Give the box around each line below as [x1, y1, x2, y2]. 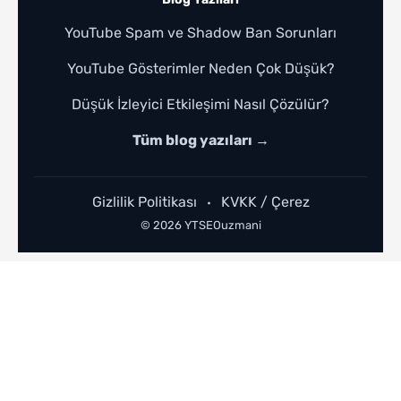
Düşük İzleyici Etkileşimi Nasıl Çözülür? [72, 95, 329, 113]
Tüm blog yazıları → [132, 131, 269, 149]
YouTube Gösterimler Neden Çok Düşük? [66, 59, 335, 77]
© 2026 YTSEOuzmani [140, 218, 261, 232]
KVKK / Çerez [220, 192, 310, 210]
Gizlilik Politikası [91, 192, 197, 210]
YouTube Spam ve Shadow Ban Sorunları [64, 23, 337, 41]
